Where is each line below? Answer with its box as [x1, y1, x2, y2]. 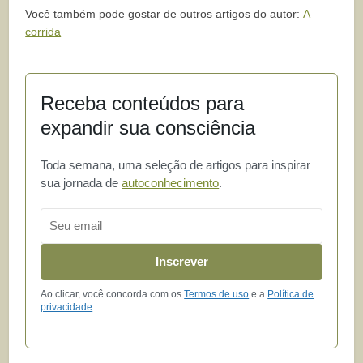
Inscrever [155, 254, 208, 269]
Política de [267, 288, 314, 300]
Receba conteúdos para [41, 92, 245, 114]
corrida [25, 24, 62, 38]
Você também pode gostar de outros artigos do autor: [25, 6, 301, 20]
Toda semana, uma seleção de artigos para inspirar [41, 157, 311, 172]
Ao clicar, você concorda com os [41, 288, 185, 300]
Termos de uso [184, 288, 250, 300]
